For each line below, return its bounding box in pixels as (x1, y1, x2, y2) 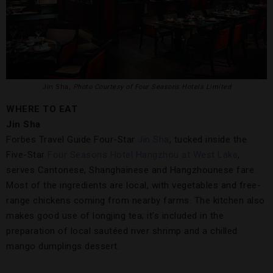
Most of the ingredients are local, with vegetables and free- (6, 179, 261, 191)
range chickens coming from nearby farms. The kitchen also (6, 194, 265, 206)
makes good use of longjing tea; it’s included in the (6, 210, 224, 221)
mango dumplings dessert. (6, 240, 119, 252)
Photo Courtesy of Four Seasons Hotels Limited (73, 82, 231, 91)
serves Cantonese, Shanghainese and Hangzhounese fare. (6, 164, 257, 175)
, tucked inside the (169, 133, 247, 145)
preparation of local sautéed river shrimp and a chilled (6, 225, 238, 236)
